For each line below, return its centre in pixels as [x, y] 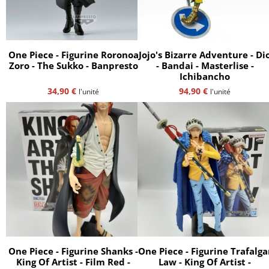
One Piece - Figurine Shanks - [73, 251]
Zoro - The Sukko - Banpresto [73, 65]
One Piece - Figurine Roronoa [73, 54]
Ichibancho [205, 76]
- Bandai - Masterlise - [205, 65]
